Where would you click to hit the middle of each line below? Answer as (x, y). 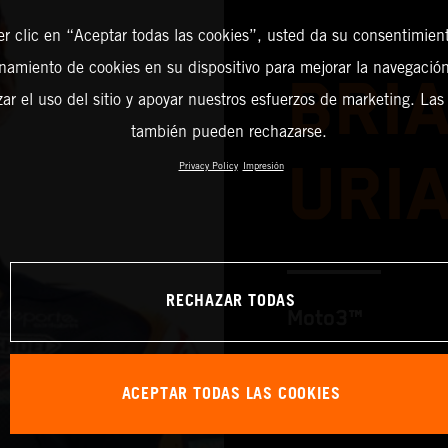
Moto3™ (324, 318)
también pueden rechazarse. (228, 132)
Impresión (263, 166)
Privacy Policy (208, 166)
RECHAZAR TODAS (230, 302)
